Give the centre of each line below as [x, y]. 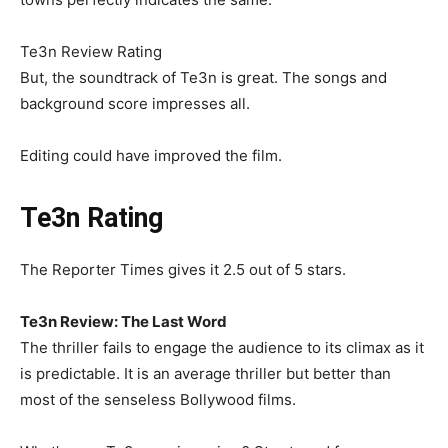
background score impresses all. [135, 104]
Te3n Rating [91, 218]
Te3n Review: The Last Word [123, 322]
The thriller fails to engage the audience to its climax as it [222, 348]
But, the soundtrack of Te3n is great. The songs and [203, 78]
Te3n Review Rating [91, 52]
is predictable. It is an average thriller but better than [205, 374]
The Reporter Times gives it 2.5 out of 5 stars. [183, 270]
